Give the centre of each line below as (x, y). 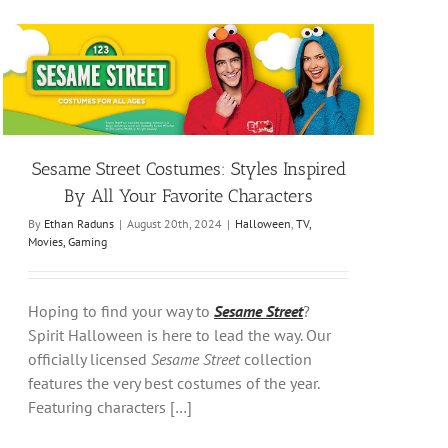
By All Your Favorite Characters (189, 196)
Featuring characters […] (110, 407)
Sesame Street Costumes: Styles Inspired (188, 169)
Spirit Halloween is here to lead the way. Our (179, 335)
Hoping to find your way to (121, 311)
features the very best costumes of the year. (173, 383)
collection (278, 359)
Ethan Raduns (79, 224)
